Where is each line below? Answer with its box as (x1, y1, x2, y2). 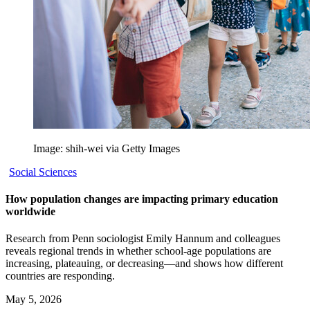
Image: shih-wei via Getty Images (33, 142, 180, 154)
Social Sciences (9, 165, 77, 178)
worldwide (6, 205, 55, 217)
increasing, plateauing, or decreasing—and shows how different (6, 257, 283, 270)
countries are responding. (6, 270, 115, 282)
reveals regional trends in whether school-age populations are (6, 245, 271, 257)
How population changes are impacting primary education (6, 192, 278, 205)
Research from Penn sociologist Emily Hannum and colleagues (6, 232, 280, 245)
